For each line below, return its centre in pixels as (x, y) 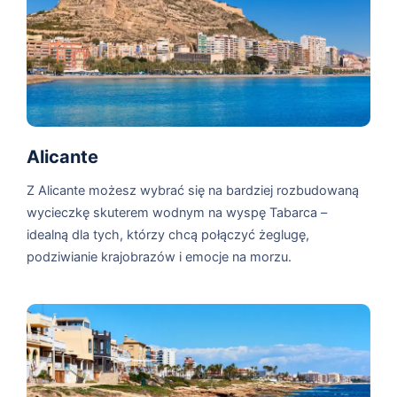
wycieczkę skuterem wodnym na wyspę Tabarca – (177, 213)
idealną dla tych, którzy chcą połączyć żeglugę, (168, 235)
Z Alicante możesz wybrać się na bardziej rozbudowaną (193, 191)
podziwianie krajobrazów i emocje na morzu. (159, 257)
